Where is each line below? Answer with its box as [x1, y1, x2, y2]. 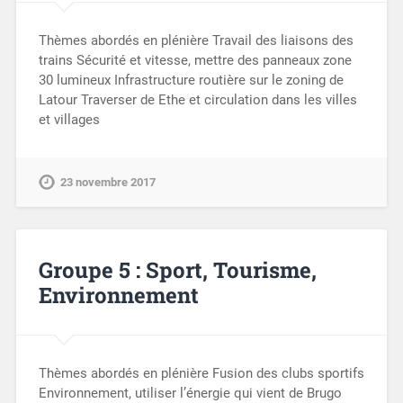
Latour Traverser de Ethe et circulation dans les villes [38, 91, 357, 108]
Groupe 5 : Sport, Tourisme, [38, 255, 317, 284]
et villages [38, 111, 100, 128]
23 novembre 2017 [59, 175, 156, 189]
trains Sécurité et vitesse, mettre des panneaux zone [38, 51, 352, 68]
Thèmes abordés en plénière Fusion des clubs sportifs [38, 365, 364, 382]
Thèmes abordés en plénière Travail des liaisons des [38, 31, 354, 49]
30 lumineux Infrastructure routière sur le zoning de [38, 71, 344, 88]
